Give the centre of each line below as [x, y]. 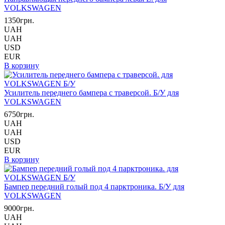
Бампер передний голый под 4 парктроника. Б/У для [94, 187]
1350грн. [19, 20]
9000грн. [19, 208]
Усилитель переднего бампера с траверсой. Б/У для [91, 93]
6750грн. [19, 114]
